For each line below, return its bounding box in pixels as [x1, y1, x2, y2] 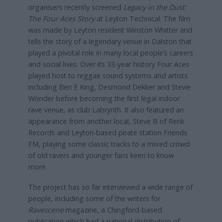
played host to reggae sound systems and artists [28, 71, 188, 81]
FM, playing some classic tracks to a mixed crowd [28, 139, 190, 149]
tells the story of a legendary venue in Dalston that [28, 37, 192, 47]
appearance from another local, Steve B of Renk [28, 116, 184, 126]
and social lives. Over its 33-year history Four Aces [28, 59, 189, 69]
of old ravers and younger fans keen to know [28, 151, 174, 161]
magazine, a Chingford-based [65, 205, 162, 215]
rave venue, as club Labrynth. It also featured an [28, 105, 184, 115]
